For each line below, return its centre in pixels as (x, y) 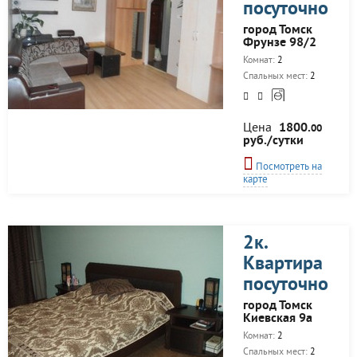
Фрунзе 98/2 (280, 43)
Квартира (283, 265)
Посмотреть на (288, 167)
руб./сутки (273, 141)
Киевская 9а (278, 319)
